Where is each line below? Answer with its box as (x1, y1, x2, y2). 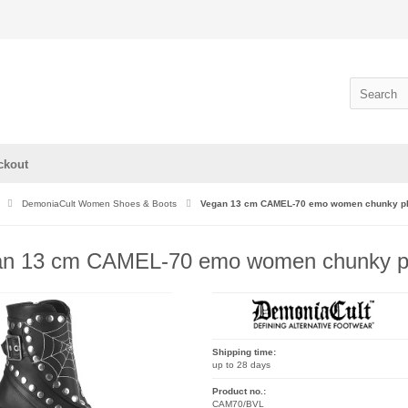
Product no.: (211, 385, 266, 396)
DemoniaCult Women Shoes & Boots (22, 199, 177, 209)
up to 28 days (211, 359, 270, 370)
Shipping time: (211, 346, 276, 357)
